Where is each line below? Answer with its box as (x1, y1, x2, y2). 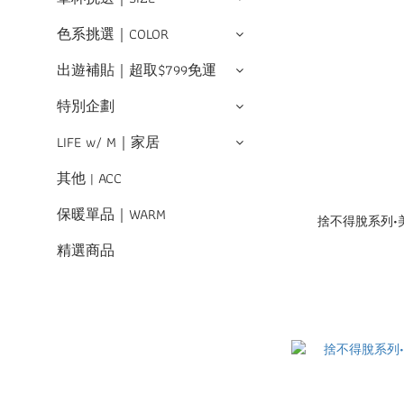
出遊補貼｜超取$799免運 (57, 59, 216, 81)
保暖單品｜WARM (57, 203, 166, 225)
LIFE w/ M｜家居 (57, 131, 160, 153)
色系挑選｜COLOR (57, 23, 169, 45)
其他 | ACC (57, 167, 122, 189)
